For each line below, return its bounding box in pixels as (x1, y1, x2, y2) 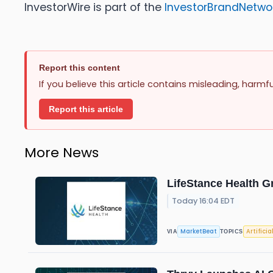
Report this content (39, 63, 120, 73)
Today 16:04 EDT (172, 196, 235, 207)
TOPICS (220, 229, 243, 235)
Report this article (49, 104, 123, 114)
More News (24, 143, 99, 162)
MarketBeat (180, 227, 218, 236)
